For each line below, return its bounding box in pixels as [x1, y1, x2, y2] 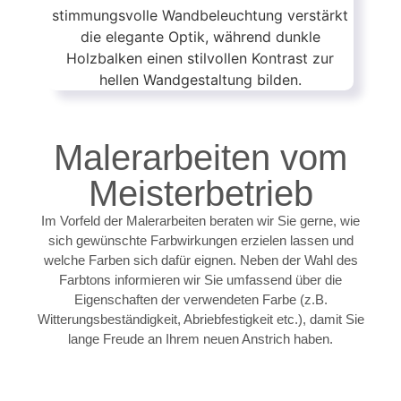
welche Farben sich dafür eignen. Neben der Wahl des [43, 252, 358, 268]
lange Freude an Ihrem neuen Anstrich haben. [68, 330, 333, 346]
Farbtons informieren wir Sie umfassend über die [59, 271, 342, 287]
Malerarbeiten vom [54, 137, 347, 177]
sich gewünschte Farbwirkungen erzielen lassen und [47, 232, 354, 248]
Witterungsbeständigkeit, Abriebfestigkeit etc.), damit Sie [37, 311, 364, 327]
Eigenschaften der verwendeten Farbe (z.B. [73, 291, 328, 307]
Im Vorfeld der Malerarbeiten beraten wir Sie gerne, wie [41, 212, 360, 228]
